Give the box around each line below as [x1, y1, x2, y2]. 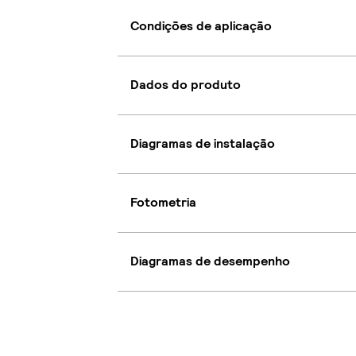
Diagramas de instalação [130, 135, 275, 153]
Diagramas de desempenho [130, 253, 290, 270]
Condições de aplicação [130, 17, 272, 35]
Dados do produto [130, 76, 241, 94]
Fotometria [130, 194, 196, 211]
